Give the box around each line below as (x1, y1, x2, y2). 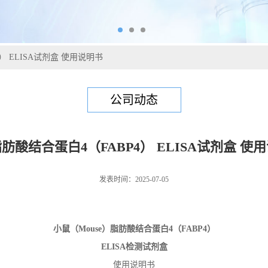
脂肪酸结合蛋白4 (109, 224, 173, 233)
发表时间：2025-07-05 (99, 175, 169, 184)
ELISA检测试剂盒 (100, 242, 167, 251)
